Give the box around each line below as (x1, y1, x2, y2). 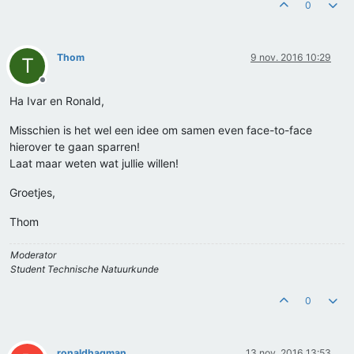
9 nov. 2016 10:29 (250, 51, 331, 64)
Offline (42, 80, 71, 92)
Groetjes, (9, 186, 55, 200)
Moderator (10, 249, 56, 262)
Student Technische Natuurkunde (10, 263, 159, 276)
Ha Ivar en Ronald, (9, 94, 104, 108)
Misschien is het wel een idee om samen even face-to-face (9, 123, 312, 137)
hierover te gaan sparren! (9, 140, 140, 154)
